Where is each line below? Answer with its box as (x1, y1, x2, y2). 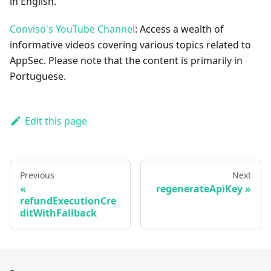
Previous (20, 169, 54, 181)
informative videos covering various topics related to (10, 38, 251, 51)
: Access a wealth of (135, 22, 224, 36)
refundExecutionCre (20, 194, 116, 207)
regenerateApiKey (156, 181, 243, 195)
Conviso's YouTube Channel (10, 22, 135, 36)
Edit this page (24, 114, 87, 128)
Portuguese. (10, 69, 66, 83)
